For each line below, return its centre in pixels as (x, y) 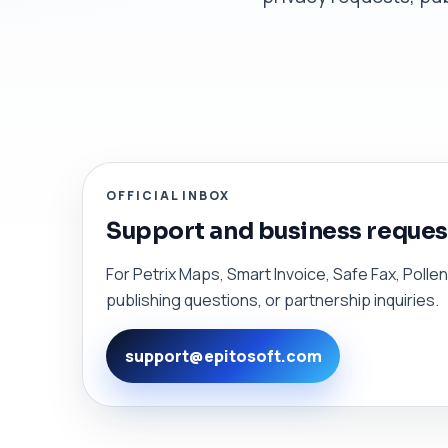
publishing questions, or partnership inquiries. (273, 300)
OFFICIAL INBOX (168, 195)
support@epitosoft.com (223, 355)
